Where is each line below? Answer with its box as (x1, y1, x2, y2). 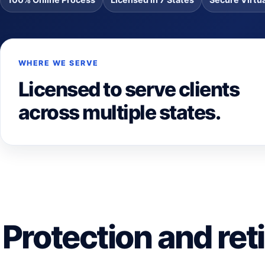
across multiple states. (18, 100, 221, 124)
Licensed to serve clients (18, 77, 240, 101)
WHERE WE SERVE (18, 59, 99, 67)
